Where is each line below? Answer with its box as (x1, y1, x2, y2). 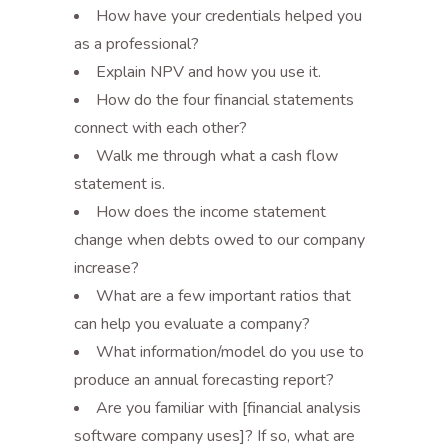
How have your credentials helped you (96, 5, 362, 27)
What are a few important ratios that (96, 285, 351, 307)
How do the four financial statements (96, 89, 354, 111)
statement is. (74, 173, 165, 195)
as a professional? (74, 33, 199, 55)
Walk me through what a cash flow (96, 145, 338, 167)
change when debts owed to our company (74, 229, 365, 251)
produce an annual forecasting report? (74, 369, 334, 391)
